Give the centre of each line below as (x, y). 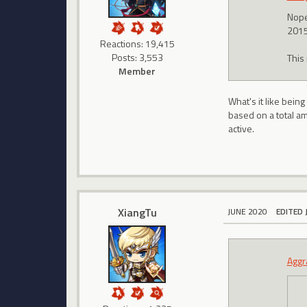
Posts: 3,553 (137, 58)
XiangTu (137, 213)
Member (137, 71)
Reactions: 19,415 (137, 44)
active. (242, 128)
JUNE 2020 (248, 211)
